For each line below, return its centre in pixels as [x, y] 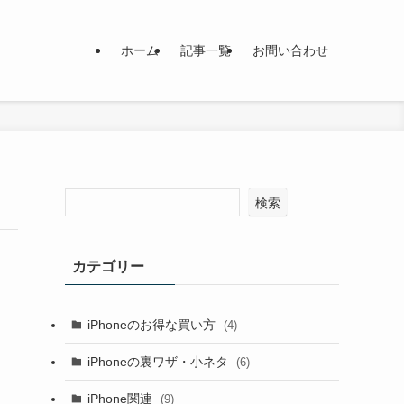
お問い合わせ [290, 50]
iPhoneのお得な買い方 [153, 324]
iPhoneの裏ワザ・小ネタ [159, 361]
